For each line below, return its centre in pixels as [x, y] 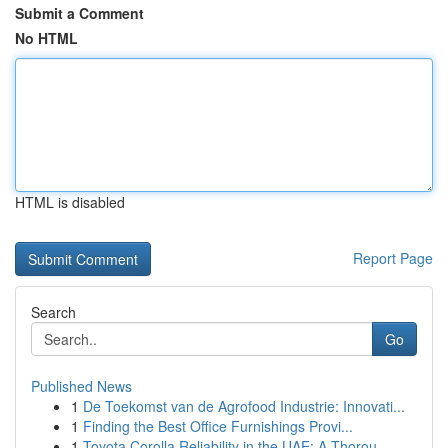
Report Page [393, 258]
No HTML [46, 38]
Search [53, 312]
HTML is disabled [70, 202]
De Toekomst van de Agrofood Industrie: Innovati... [244, 406]
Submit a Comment [79, 13]
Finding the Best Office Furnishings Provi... [218, 426]
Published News [81, 386]
